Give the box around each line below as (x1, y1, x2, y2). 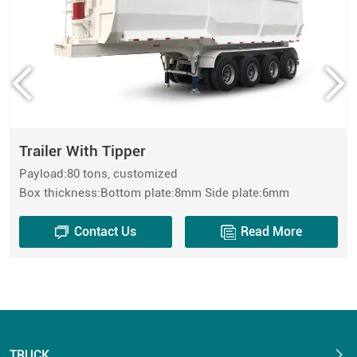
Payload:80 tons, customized (18, 166, 178, 181)
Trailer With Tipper (18, 141, 146, 160)
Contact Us (74, 224, 137, 240)
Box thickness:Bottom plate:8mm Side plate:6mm (18, 185, 289, 200)
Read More (241, 224, 303, 240)
